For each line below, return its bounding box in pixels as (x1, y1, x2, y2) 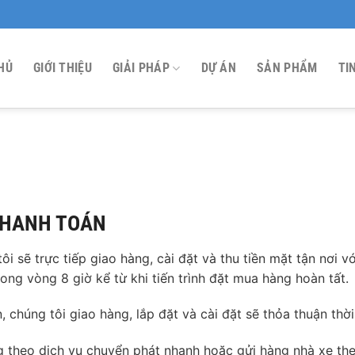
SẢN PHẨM (257, 60, 318, 75)
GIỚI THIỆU (32, 60, 93, 75)
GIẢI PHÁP (113, 60, 170, 75)
